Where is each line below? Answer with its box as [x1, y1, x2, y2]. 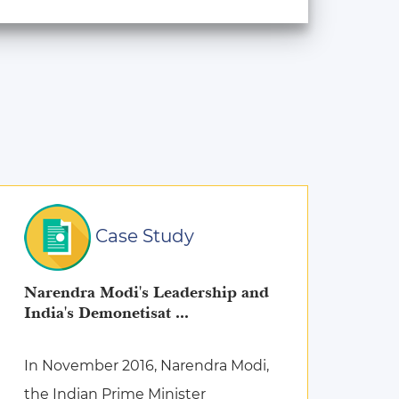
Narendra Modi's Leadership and [24, 282, 269, 302]
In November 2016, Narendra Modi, [24, 357, 269, 374]
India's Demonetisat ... [175, 303, 189, 322]
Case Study [91, 224, 194, 247]
